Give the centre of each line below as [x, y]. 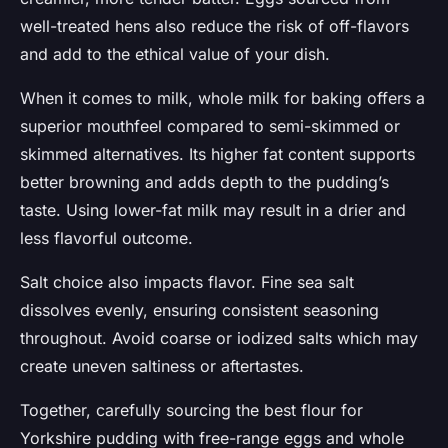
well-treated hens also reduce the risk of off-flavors [214, 26]
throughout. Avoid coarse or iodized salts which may [219, 338]
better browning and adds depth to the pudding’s [204, 182]
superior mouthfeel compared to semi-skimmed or [210, 126]
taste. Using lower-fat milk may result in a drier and [213, 210]
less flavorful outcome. [106, 238]
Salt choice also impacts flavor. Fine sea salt [187, 282]
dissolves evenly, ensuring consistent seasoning [199, 310]
